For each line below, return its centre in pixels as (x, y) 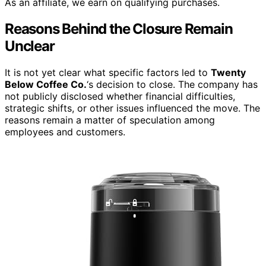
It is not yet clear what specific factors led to (108, 72)
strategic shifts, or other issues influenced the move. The (132, 108)
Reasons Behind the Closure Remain (119, 28)
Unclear (30, 46)
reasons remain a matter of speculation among (110, 120)
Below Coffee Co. (46, 84)
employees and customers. (65, 132)
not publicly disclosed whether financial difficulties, (120, 96)
